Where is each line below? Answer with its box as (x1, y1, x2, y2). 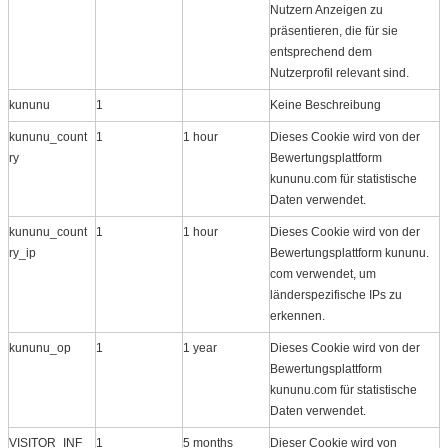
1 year (183, 340, 217, 355)
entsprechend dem (270, 44, 372, 59)
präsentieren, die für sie (270, 23, 398, 38)
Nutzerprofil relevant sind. (270, 65, 409, 80)
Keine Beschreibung (270, 97, 381, 112)
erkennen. (270, 308, 325, 323)
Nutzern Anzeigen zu (270, 2, 383, 17)
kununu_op (9, 340, 71, 355)
